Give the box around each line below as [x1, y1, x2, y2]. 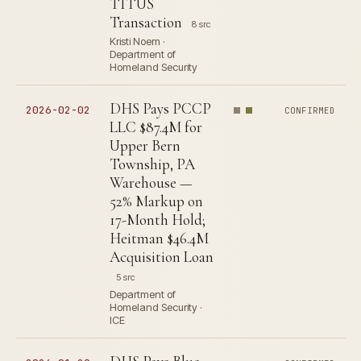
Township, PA [110, 155, 195, 173]
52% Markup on [110, 192, 203, 210]
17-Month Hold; [110, 210, 205, 229]
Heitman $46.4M [110, 229, 209, 247]
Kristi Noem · [110, 35, 165, 48]
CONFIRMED [284, 105, 336, 116]
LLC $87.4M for [110, 118, 202, 136]
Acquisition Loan [110, 247, 214, 266]
